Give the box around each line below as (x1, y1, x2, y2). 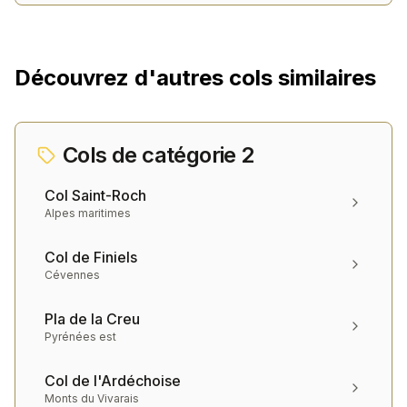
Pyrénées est (45, 330, 116, 343)
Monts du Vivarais (45, 392, 139, 405)
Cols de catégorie (63, 142, 242, 168)
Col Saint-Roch (45, 186, 146, 204)
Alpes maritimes (45, 206, 131, 220)
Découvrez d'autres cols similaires (15, 65, 376, 91)
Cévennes (45, 268, 100, 282)
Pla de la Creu (45, 310, 140, 328)
